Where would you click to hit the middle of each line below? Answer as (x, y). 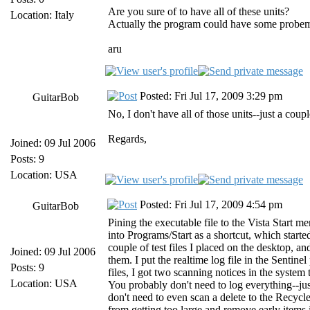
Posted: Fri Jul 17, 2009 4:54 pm (210, 204)
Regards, (127, 139)
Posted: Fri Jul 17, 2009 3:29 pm (210, 96)
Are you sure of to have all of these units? (199, 11)
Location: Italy (42, 15)
